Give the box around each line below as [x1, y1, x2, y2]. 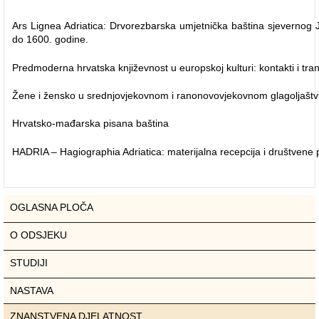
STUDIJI [10, 257, 48, 268]
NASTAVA [10, 285, 53, 296]
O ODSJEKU [10, 229, 67, 241]
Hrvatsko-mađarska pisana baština [12, 117, 169, 129]
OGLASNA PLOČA [10, 202, 93, 213]
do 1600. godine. [12, 33, 88, 45]
